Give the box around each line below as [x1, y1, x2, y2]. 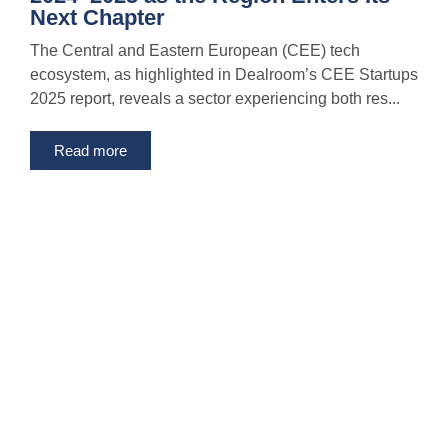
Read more [54, 142, 127, 160]
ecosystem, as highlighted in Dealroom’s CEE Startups [30, 66, 418, 84]
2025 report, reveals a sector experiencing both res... [30, 90, 400, 108]
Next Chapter [30, 5, 165, 31]
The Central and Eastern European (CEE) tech [30, 42, 360, 60]
